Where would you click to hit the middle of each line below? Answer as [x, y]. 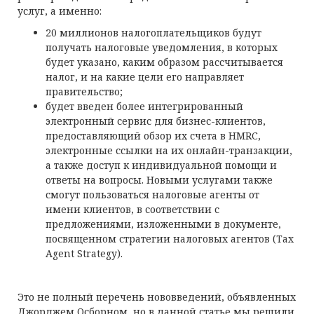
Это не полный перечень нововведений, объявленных [157, 297]
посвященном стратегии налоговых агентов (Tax [170, 239]
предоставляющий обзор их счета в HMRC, [153, 136]
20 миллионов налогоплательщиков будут [153, 33]
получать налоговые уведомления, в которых [162, 47]
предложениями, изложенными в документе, [163, 224]
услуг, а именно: [60, 11]
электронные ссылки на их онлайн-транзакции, [169, 150]
